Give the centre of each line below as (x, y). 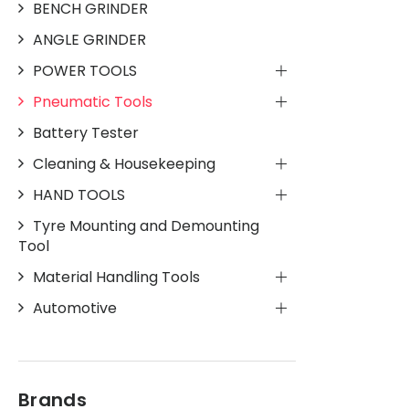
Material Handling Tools (116, 277)
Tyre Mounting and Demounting (146, 225)
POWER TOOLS (85, 70)
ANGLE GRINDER (89, 39)
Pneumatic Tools (93, 101)
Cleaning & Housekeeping (124, 163)
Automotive (75, 308)
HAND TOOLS (79, 194)
